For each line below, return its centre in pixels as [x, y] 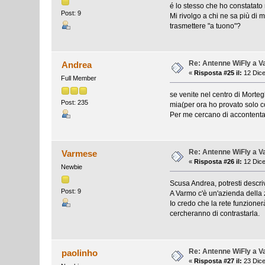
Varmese [79, 154]
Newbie [72, 167]
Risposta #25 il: [218, 73]
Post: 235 [75, 102]
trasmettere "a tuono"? [205, 26]
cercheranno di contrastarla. [214, 214]
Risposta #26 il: [218, 162]
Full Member [79, 78]
